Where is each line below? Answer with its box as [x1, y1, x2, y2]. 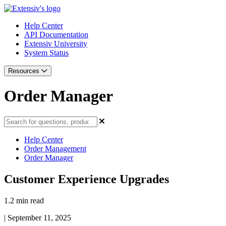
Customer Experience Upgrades [4, 172, 169, 186]
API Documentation [24, 30, 88, 39]
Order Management [24, 144, 86, 153]
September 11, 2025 [8, 213, 71, 222]
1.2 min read [4, 196, 44, 205]
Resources [8, 67, 41, 75]
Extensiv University [24, 39, 87, 48]
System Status [24, 48, 69, 57]
